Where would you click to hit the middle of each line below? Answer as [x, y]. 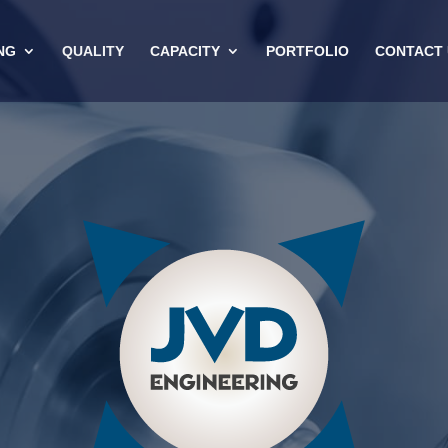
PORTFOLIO [307, 51]
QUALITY [92, 51]
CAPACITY [184, 51]
